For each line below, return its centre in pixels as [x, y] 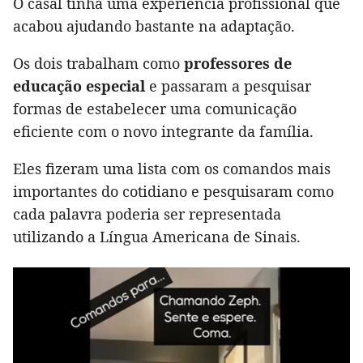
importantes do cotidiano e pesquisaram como [173, 192]
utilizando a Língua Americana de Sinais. [157, 237]
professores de [238, 64]
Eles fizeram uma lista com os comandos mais [172, 169]
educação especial [81, 86]
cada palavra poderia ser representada [147, 214]
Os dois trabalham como [98, 64]
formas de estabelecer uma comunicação [155, 109]
